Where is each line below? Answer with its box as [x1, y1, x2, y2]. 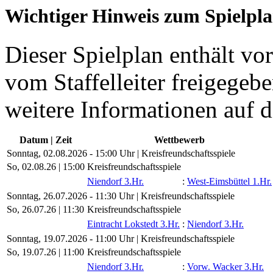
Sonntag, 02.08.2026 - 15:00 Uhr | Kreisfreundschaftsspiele [7, 148, 235, 159]
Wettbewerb [154, 135, 205, 146]
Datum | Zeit [19, 135, 72, 146]
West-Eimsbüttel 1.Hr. [187, 176, 272, 187]
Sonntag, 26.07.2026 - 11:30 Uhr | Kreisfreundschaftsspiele [7, 191, 235, 202]
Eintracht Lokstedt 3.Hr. [87, 219, 180, 230]
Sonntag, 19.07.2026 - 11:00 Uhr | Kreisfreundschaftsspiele [7, 233, 235, 244]
